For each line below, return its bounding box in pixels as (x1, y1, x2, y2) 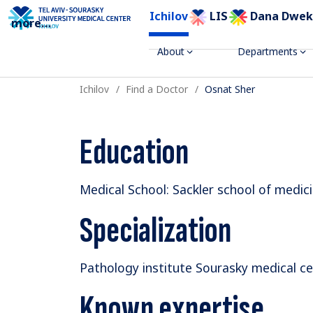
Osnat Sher (205, 82, 256, 96)
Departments (237, 45, 298, 59)
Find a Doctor (126, 82, 189, 96)
